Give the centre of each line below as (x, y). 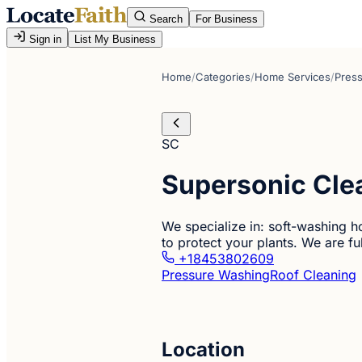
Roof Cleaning (313, 274)
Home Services (293, 77)
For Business (227, 19)
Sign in (44, 39)
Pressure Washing (216, 274)
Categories (223, 77)
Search (164, 19)
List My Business (115, 39)
